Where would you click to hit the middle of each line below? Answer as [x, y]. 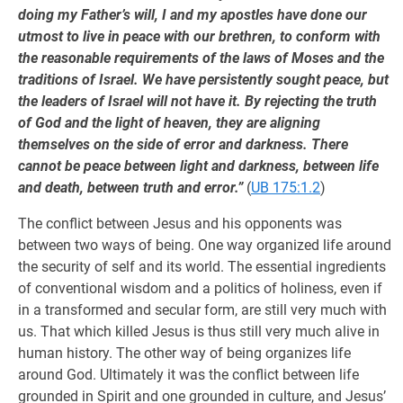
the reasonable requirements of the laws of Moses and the [201, 58]
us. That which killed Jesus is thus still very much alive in [199, 331]
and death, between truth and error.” [130, 188]
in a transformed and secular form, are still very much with [202, 310]
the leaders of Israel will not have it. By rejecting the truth [197, 101]
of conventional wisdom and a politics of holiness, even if [200, 288]
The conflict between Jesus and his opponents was [180, 224]
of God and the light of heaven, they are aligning [169, 123]
